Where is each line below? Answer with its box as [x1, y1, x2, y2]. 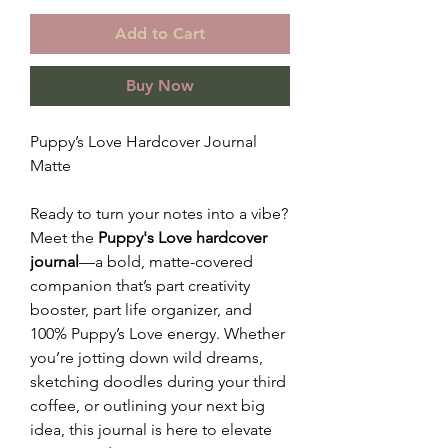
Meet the [30, 228, 98, 247]
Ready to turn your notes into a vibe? [30, 204, 288, 223]
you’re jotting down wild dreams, [30, 348, 263, 367]
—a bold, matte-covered [79, 252, 253, 271]
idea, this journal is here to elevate [30, 420, 272, 439]
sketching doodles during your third [30, 372, 286, 391]
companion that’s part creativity [30, 276, 250, 295]
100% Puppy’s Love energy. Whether [30, 324, 285, 343]
